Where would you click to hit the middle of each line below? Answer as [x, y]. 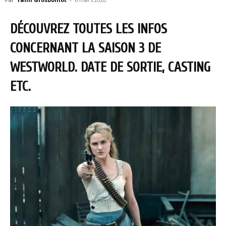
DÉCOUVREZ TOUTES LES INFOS [89, 29]
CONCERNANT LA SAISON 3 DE [86, 48]
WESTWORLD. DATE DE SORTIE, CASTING [110, 67]
